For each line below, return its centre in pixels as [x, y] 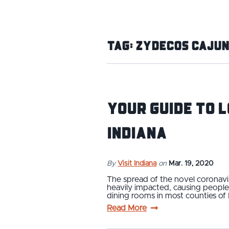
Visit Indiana [137, 163]
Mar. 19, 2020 [191, 163]
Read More [127, 208]
